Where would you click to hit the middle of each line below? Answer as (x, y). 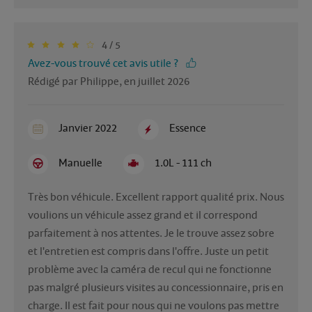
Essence (187, 128)
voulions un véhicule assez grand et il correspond (143, 215)
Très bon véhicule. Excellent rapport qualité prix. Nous (156, 197)
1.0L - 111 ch (183, 163)
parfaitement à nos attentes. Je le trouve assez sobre (151, 233)
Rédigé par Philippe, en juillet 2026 (109, 82)
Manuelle (81, 163)
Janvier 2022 (88, 128)
